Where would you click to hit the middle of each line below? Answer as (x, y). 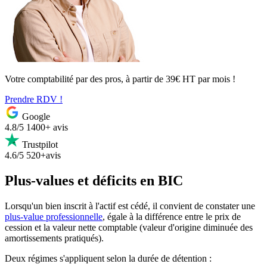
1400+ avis (47, 128)
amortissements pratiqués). (54, 238)
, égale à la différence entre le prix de (172, 216)
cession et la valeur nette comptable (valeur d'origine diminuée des (129, 227)
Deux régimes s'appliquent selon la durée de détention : (108, 258)
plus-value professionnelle (54, 216)
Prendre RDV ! (34, 100)
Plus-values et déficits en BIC (94, 180)
